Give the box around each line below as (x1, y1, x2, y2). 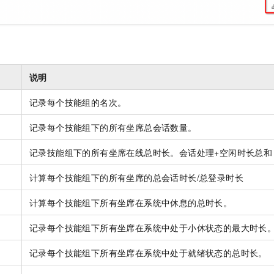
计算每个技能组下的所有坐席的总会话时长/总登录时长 (29, 171, 243, 183)
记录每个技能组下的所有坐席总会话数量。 (29, 120, 197, 133)
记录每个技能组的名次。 (29, 95, 127, 108)
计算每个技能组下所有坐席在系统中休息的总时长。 (29, 196, 232, 209)
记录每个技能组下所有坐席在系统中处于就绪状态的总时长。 (29, 246, 267, 259)
